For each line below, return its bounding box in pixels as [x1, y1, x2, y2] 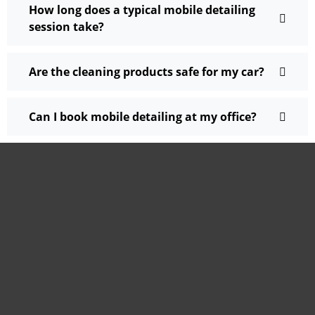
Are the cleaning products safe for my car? [29, 63, 264, 79]
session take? [29, 18, 104, 34]
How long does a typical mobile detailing [29, 1, 255, 18]
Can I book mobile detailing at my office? [29, 108, 257, 124]
